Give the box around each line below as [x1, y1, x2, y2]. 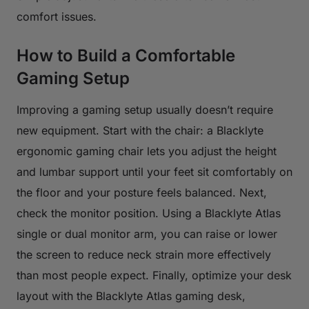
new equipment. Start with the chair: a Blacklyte [17, 123, 263, 137]
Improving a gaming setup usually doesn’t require [17, 102, 273, 117]
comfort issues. [17, 9, 97, 23]
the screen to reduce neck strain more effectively [17, 247, 271, 261]
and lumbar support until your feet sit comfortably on [17, 164, 292, 179]
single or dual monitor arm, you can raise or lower [17, 226, 277, 241]
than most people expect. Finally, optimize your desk [17, 268, 292, 282]
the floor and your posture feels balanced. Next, [17, 185, 267, 199]
